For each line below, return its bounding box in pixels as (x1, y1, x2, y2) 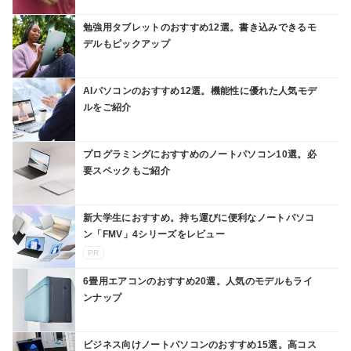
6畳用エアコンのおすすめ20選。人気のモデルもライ (83, 275, 313, 287)
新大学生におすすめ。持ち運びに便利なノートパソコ (83, 212, 315, 223)
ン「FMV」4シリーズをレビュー (83, 228, 226, 240)
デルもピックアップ (83, 38, 170, 49)
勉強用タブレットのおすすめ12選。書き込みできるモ (83, 21, 317, 33)
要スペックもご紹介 (83, 165, 170, 176)
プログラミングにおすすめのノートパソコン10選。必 (83, 148, 317, 160)
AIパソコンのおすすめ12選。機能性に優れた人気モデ (83, 85, 317, 96)
